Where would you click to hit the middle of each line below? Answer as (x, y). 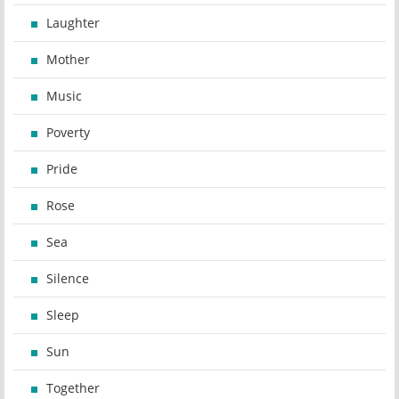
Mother (68, 60)
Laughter (73, 23)
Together (73, 388)
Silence (68, 279)
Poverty (68, 133)
